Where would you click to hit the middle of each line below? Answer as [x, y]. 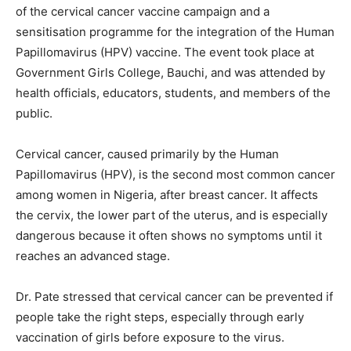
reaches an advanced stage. [93, 256]
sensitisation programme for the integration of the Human [175, 32]
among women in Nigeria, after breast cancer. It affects [167, 195]
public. [34, 113]
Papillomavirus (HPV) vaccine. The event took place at [165, 52]
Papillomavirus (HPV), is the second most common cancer [175, 174]
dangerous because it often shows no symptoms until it [169, 235]
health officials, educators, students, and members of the [173, 93]
